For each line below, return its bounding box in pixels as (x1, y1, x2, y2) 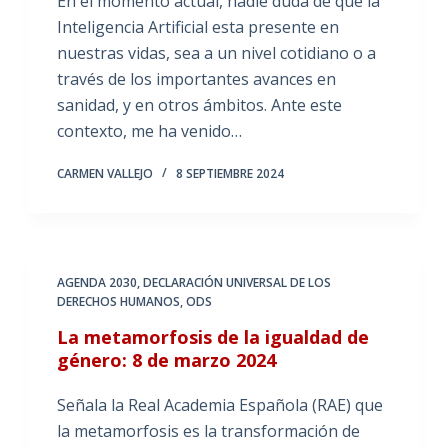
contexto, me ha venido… (56, 120, 242, 142)
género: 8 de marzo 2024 (56, 348, 276, 372)
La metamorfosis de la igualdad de (56, 325, 369, 349)
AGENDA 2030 (56, 274, 137, 291)
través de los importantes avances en (56, 68, 336, 90)
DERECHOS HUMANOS (56, 293, 180, 310)
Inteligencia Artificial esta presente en (56, 16, 339, 38)
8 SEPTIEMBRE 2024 (175, 165, 284, 182)
